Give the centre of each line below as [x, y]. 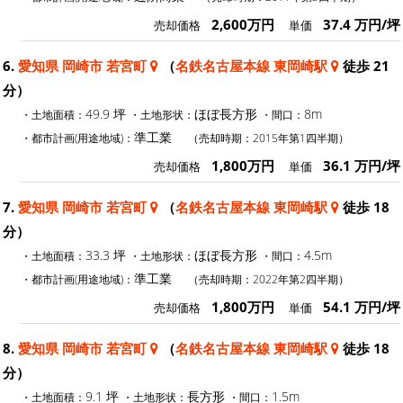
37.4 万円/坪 [362, 24]
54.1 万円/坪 [362, 306]
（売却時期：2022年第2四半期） [269, 278]
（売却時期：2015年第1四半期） [269, 137]
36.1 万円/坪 [362, 165]
